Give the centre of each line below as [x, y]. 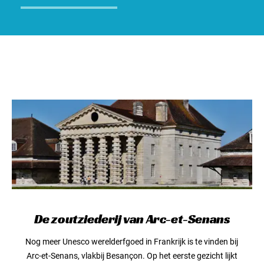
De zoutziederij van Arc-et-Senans [132, 219]
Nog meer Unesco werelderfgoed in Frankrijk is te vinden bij [132, 241]
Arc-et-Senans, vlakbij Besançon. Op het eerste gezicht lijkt [132, 255]
